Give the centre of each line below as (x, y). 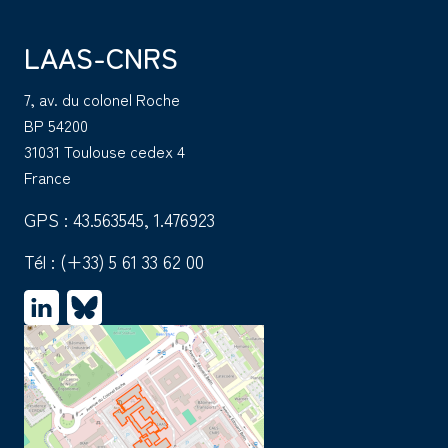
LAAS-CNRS (101, 56)
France (47, 176)
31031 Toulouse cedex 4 (104, 150)
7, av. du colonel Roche (102, 98)
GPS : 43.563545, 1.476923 (119, 218)
